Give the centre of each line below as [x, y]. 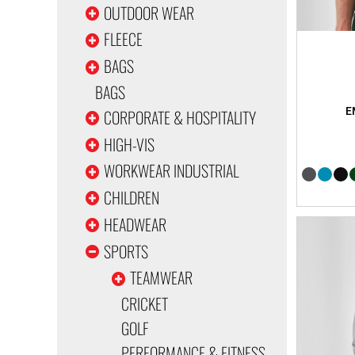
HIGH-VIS [129, 144]
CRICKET [144, 303]
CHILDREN [131, 198]
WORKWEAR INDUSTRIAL [171, 171]
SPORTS [126, 251]
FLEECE [123, 39]
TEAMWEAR [161, 278]
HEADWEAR [135, 224]
